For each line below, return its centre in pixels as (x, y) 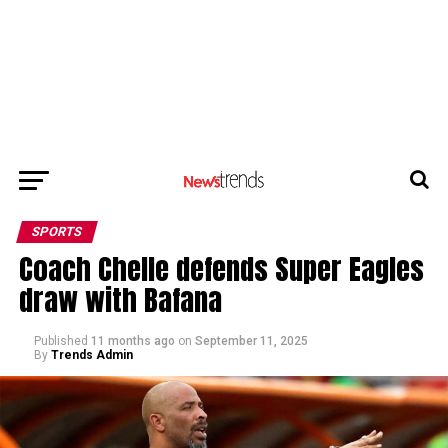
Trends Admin (91, 354)
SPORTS (56, 231)
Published (60, 340)
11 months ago (132, 340)
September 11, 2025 (251, 340)
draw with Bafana (120, 299)
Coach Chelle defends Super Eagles (221, 268)
